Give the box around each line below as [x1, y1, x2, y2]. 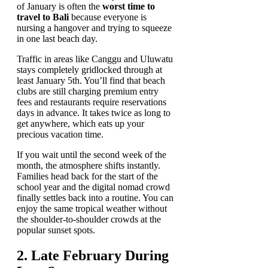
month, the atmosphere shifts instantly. [17, 160, 160, 171]
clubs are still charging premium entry [17, 86, 159, 97]
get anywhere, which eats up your [17, 118, 144, 129]
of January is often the [17, 1, 102, 12]
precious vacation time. [17, 129, 103, 140]
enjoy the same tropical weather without [17, 203, 167, 214]
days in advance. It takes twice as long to [17, 108, 170, 118]
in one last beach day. [17, 33, 98, 44]
